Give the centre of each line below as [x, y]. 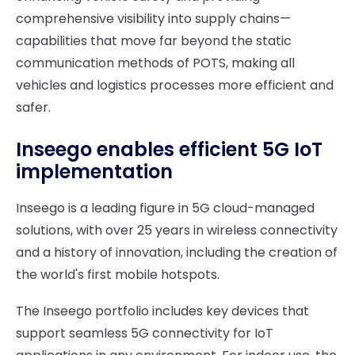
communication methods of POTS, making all [155, 63]
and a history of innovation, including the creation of [177, 252]
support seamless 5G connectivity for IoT [145, 333]
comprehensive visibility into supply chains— [153, 19]
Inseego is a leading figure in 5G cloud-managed [165, 208]
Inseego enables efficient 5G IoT [169, 149]
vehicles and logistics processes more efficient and [175, 85]
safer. [33, 107]
